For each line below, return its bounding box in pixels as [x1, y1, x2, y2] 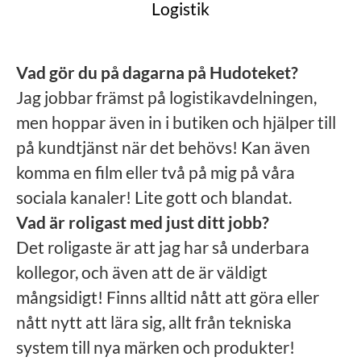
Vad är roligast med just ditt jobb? [16, 212, 269, 232]
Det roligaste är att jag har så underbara [16, 237, 309, 257]
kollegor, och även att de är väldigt [16, 262, 268, 282]
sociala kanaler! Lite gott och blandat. [16, 187, 292, 207]
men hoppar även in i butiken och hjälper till [16, 112, 336, 132]
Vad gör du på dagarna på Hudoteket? [16, 62, 298, 82]
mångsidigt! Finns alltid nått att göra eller [16, 287, 319, 307]
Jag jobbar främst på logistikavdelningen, [16, 87, 317, 107]
